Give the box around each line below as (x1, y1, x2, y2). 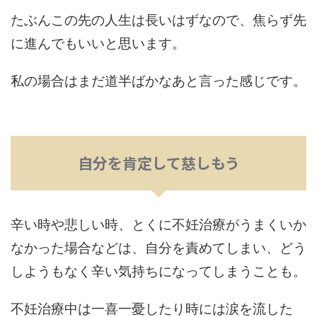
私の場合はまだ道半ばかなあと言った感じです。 (11, 70, 306, 90)
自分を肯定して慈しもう (77, 152, 240, 174)
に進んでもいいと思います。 (11, 33, 185, 52)
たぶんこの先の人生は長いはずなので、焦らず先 (11, 9, 306, 29)
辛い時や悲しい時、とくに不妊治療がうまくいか (11, 214, 306, 234)
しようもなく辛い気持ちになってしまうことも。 (11, 260, 306, 280)
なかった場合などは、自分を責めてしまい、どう (11, 237, 306, 257)
